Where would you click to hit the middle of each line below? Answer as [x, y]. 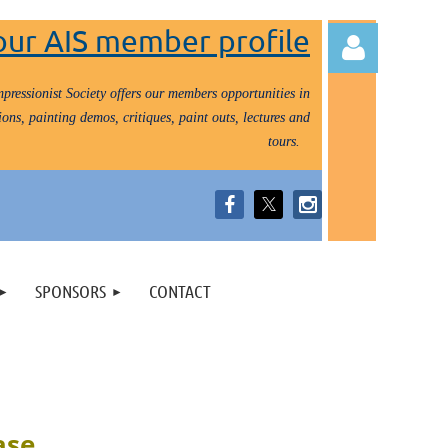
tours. [286, 141]
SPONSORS [70, 291]
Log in [352, 222]
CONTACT [180, 291]
